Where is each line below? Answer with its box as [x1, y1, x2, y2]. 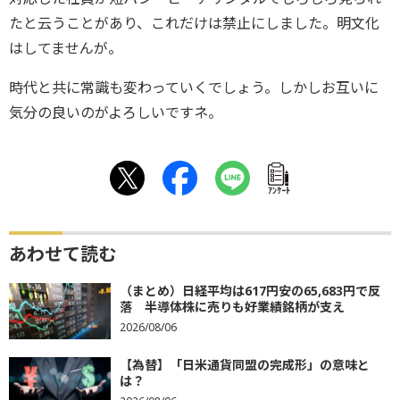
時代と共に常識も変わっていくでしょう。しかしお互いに [9, 78, 379, 97]
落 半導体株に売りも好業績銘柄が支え [120, 298, 345, 315]
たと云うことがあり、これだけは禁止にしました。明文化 [9, 13, 379, 33]
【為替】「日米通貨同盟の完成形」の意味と [120, 356, 370, 374]
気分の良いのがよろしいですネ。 [9, 103, 222, 122]
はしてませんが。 [9, 38, 122, 58]
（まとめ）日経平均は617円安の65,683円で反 [120, 282, 380, 299]
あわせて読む [9, 242, 116, 266]
